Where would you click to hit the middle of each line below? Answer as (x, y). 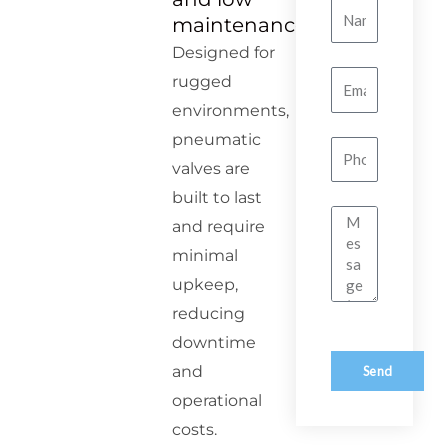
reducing (209, 314)
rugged (202, 82)
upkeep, (205, 285)
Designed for (224, 53)
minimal (205, 256)
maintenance (240, 25)
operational (217, 401)
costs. (195, 430)
